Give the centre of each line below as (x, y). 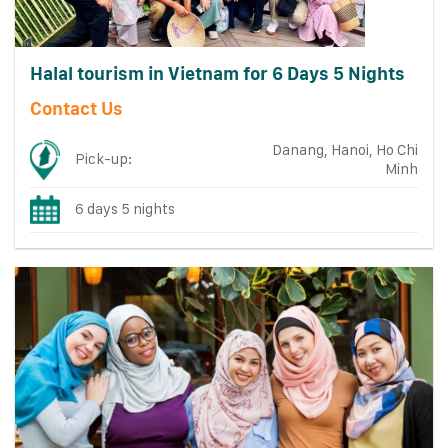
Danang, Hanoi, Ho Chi (344, 149)
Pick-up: (104, 158)
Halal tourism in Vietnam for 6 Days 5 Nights (217, 73)
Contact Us (76, 108)
